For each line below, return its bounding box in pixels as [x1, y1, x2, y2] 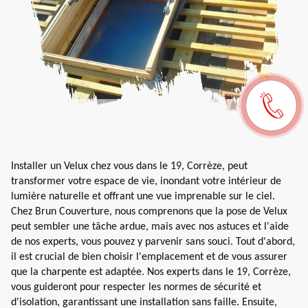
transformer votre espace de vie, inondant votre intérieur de [11, 175, 281, 187]
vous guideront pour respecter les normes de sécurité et [11, 281, 261, 293]
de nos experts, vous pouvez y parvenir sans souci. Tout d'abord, [11, 236, 295, 247]
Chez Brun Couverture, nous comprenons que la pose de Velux [11, 206, 287, 217]
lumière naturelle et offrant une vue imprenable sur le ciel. [11, 190, 275, 202]
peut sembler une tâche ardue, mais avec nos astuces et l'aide [11, 221, 289, 232]
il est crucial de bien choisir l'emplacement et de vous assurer [11, 251, 287, 263]
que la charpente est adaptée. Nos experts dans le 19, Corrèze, [11, 266, 291, 278]
